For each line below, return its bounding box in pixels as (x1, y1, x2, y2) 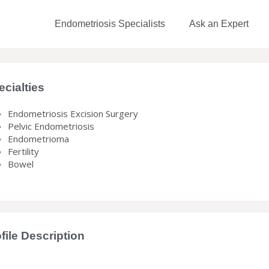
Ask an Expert (189, 19, 249, 29)
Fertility (7, 145, 39, 157)
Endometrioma (7, 133, 69, 145)
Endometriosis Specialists (54, 19, 165, 29)
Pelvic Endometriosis (7, 120, 94, 132)
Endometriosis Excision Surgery (7, 107, 138, 119)
